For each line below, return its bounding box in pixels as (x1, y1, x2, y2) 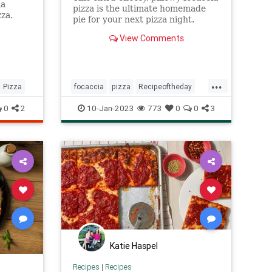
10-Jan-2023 (84, 102, 134, 114)
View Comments (117, 32, 184, 44)
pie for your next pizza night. (72, 14, 194, 24)
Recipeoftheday (138, 81, 192, 91)
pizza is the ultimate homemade (72, 3, 206, 13)
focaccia (74, 81, 104, 91)
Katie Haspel (110, 240, 158, 251)
